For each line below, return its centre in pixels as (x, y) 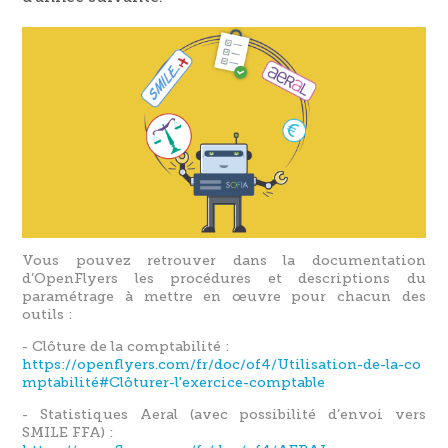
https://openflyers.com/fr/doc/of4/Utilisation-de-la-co (222, 365)
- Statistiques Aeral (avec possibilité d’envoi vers (224, 415)
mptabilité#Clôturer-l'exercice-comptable (174, 383)
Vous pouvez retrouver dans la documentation (224, 261)
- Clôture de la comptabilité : (126, 347)
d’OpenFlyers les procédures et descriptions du (224, 279)
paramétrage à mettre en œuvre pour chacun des (224, 297)
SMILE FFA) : (68, 433)
